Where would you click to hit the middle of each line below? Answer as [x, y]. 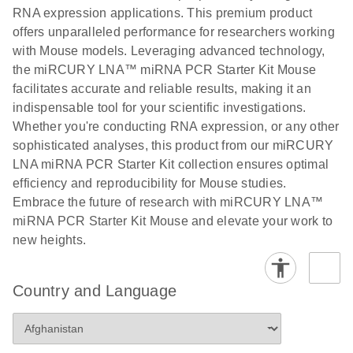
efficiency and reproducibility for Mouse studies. [150, 183]
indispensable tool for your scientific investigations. [160, 107]
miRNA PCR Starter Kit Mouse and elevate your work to [173, 221]
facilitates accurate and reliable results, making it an [162, 88]
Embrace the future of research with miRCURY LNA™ [168, 202]
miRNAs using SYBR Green [108, 107]
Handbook [56, 63]
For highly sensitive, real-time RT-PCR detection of [175, 88]
